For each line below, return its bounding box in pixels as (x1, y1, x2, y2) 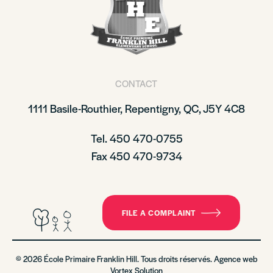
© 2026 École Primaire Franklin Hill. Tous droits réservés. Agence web (15, 253, 258, 264)
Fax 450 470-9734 (91, 148, 182, 163)
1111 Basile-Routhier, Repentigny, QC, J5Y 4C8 (28, 101, 245, 116)
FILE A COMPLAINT (121, 207, 196, 218)
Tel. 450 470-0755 (90, 130, 183, 146)
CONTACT (115, 77, 158, 90)
